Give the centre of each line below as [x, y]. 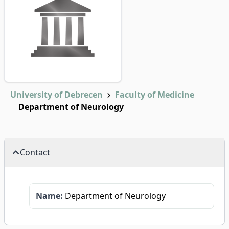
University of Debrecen [56, 95]
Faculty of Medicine [155, 95]
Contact [35, 152]
